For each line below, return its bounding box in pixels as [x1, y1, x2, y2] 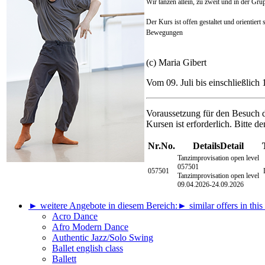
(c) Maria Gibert [146, 57, 206, 68]
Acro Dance [52, 211, 98, 222]
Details [193, 141, 220, 151]
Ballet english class [52, 243, 123, 254]
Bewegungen [146, 28, 183, 37]
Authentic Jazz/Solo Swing [52, 232, 153, 243]
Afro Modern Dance [52, 222, 128, 232]
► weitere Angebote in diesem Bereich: [28, 201, 177, 211]
